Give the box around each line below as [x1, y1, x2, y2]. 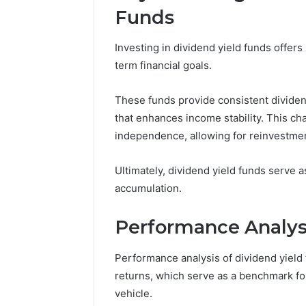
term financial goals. [115, 59, 212, 72]
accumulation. [115, 182, 182, 195]
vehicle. [115, 286, 152, 300]
